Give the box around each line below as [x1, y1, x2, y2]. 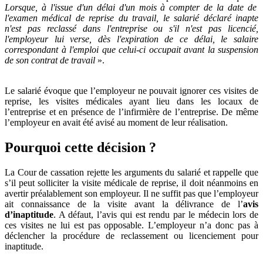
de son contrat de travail [5, 55, 95, 66]
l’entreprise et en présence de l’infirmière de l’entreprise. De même [5, 107, 258, 117]
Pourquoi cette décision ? [5, 140, 156, 156]
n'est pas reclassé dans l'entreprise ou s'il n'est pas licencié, [5, 23, 258, 34]
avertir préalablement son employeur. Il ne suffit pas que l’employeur [5, 188, 258, 198]
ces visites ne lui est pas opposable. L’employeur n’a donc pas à [5, 220, 258, 230]
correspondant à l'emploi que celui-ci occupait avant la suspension [5, 45, 258, 55]
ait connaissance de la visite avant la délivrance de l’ [5, 198, 243, 209]
